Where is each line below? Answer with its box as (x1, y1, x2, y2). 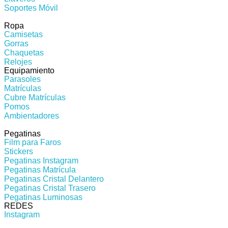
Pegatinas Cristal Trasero (4, 183, 96, 192)
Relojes (4, 57, 32, 66)
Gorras (4, 39, 28, 48)
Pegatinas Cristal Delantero (4, 174, 104, 183)
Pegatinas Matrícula (4, 165, 76, 174)
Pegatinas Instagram (4, 156, 78, 165)
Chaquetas (4, 48, 44, 57)
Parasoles (4, 74, 41, 83)
